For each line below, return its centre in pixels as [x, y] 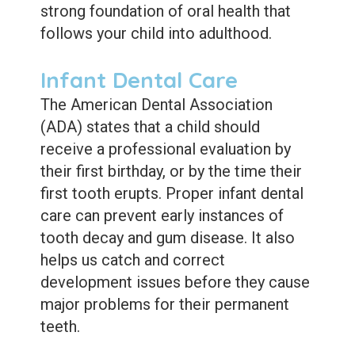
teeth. [60, 326]
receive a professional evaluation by [165, 149]
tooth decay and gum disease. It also [167, 237]
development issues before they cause [175, 282]
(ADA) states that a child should [150, 126]
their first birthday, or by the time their [171, 171]
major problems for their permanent [164, 304]
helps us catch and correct [132, 260]
